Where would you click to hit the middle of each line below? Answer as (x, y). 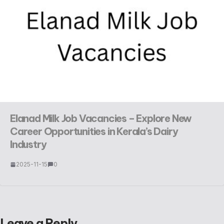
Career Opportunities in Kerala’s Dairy (94, 131)
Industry (28, 144)
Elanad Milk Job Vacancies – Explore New (101, 118)
